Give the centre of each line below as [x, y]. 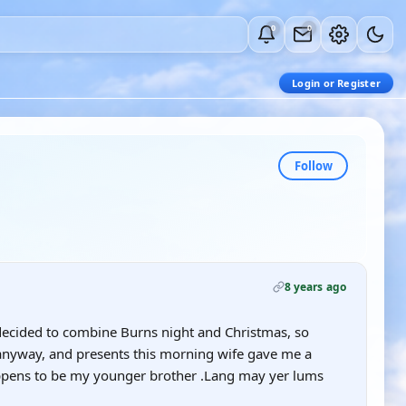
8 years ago [315, 287]
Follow [313, 165]
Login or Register [336, 83]
